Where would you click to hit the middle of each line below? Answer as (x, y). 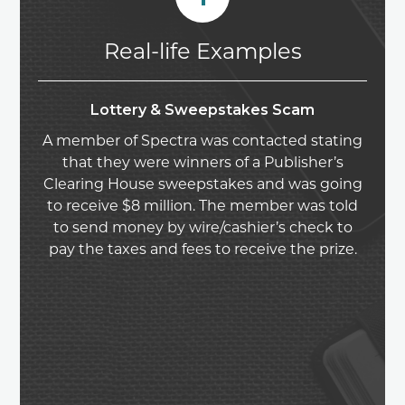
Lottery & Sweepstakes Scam (202, 110)
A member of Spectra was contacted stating (202, 141)
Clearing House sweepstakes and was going (202, 184)
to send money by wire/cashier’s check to (202, 228)
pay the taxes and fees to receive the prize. (202, 250)
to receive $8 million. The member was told (202, 206)
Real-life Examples (202, 52)
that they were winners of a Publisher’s (202, 163)
